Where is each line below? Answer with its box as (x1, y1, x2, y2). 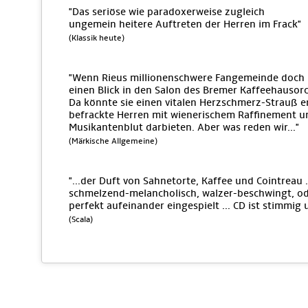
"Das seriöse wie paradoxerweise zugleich (69, 5, 265, 18)
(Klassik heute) (69, 33, 124, 43)
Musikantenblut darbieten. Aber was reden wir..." (69, 121, 299, 133)
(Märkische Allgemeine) (69, 136, 157, 146)
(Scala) (69, 214, 93, 225)
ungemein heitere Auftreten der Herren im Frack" (69, 18, 301, 30)
